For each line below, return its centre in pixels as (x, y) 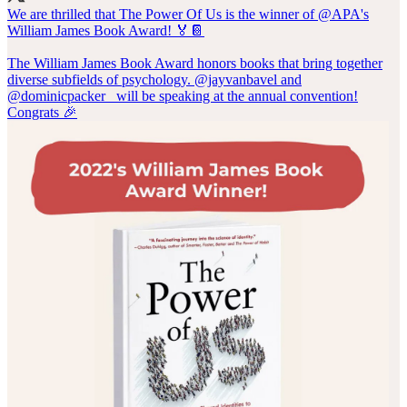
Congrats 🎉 (42, 112)
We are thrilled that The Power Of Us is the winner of (163, 14)
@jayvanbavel (236, 79)
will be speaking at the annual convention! (235, 95)
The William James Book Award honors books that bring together (195, 63)
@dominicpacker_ (60, 95)
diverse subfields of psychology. (101, 79)
